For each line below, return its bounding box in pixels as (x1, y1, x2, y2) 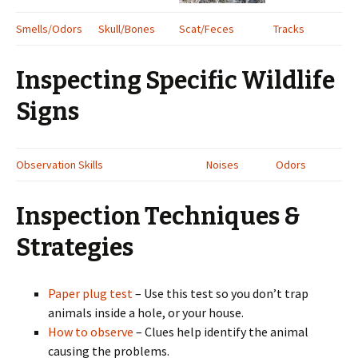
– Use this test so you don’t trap (135, 285, 308, 301)
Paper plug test (48, 285, 135, 301)
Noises (206, 157, 239, 172)
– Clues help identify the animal (136, 324, 308, 340)
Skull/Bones (98, 22, 155, 36)
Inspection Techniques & (16, 202, 300, 231)
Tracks (273, 22, 304, 36)
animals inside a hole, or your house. (48, 304, 244, 320)
